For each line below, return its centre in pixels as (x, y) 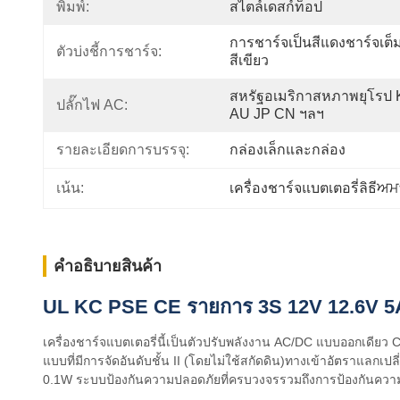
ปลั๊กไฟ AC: (92, 105)
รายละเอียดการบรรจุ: (123, 150)
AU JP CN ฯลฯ (277, 114)
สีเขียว (249, 60)
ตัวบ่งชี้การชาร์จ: (109, 51)
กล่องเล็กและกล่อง (287, 150)
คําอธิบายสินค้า (108, 266)
